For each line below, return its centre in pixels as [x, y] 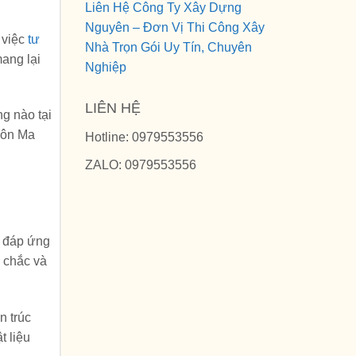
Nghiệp [106, 67]
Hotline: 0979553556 [144, 137]
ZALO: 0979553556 [141, 164]
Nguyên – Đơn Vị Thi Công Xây [175, 27]
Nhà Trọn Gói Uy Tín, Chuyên [168, 47]
